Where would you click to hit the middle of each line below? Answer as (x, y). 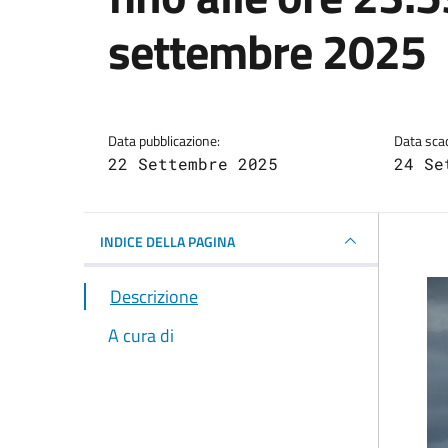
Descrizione (154, 296)
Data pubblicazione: (164, 140)
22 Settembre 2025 (193, 163)
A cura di (141, 335)
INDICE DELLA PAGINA (167, 241)
